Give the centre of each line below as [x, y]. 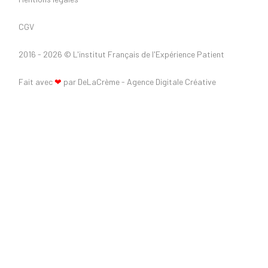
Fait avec [36, 82]
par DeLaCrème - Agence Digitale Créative [139, 82]
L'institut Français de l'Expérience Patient [148, 54]
